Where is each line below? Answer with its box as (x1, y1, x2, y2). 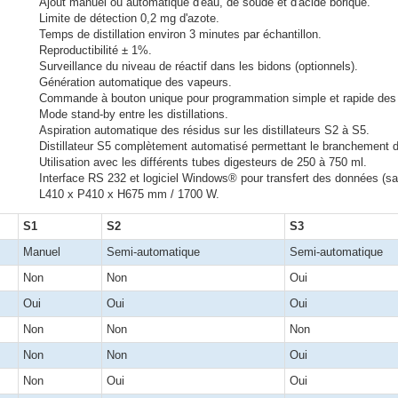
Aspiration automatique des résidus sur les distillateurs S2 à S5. (39, 123, 370, 137)
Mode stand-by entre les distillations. (39, 107, 228, 121)
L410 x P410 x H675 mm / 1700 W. (39, 187, 219, 201)
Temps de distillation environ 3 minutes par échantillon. (39, 28, 322, 41)
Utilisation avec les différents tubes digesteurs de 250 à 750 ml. (39, 155, 367, 169)
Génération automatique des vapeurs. (39, 76, 232, 89)
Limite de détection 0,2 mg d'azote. (39, 12, 219, 25)
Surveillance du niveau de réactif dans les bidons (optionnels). (39, 60, 358, 73)
